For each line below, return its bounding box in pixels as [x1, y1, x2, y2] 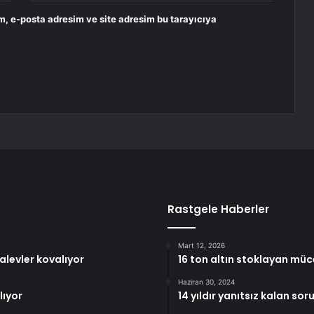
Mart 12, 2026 [178, 241, 225, 250]
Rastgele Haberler [168, 202, 269, 217]
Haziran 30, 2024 [178, 278, 235, 287]
